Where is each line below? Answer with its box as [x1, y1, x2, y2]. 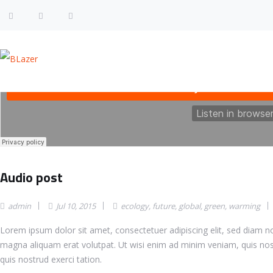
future [152, 200, 175, 211]
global [179, 200, 200, 211]
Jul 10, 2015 [56, 200, 96, 211]
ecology [121, 200, 149, 211]
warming [229, 200, 260, 211]
